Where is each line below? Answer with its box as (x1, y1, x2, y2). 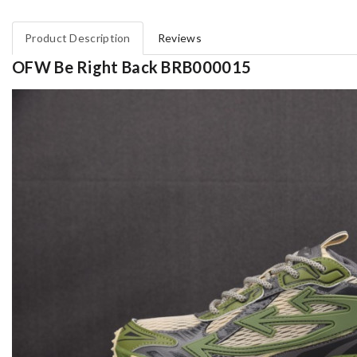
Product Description (25, 31, 131, 45)
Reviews (157, 31, 202, 45)
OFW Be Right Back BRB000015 (12, 57, 252, 77)
